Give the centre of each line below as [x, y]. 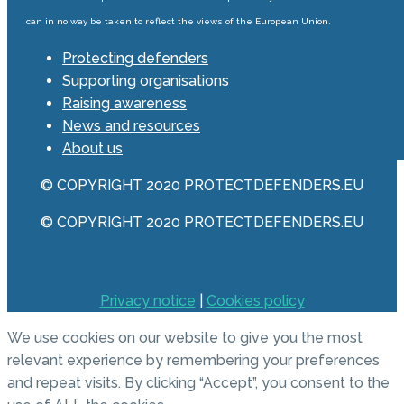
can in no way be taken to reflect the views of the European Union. [179, 22]
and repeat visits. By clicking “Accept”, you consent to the [198, 383]
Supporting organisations [146, 81]
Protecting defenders [135, 59]
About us [92, 149]
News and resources [131, 126]
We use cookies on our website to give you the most [185, 338]
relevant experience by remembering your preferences [193, 361]
